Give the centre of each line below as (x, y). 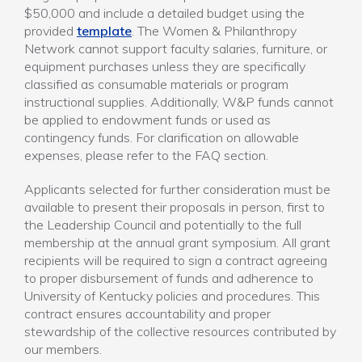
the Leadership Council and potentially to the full (163, 225)
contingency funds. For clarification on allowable (162, 137)
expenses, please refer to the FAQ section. (146, 155)
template (104, 31)
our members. (63, 349)
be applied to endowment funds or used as (147, 120)
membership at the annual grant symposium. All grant (177, 242)
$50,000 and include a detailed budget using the (164, 13)
